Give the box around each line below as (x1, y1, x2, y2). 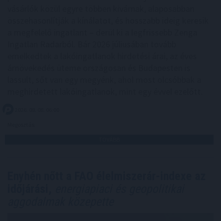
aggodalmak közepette (7, 195, 113, 209)
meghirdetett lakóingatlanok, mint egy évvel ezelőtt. (7, 86, 203, 98)
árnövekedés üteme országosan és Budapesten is (7, 62, 190, 74)
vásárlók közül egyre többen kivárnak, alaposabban (7, 3, 194, 15)
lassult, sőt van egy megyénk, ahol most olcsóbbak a (7, 74, 201, 86)
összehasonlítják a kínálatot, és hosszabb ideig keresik (7, 15, 209, 27)
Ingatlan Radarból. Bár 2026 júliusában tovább (7, 38, 176, 50)
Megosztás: (7, 121, 37, 129)
